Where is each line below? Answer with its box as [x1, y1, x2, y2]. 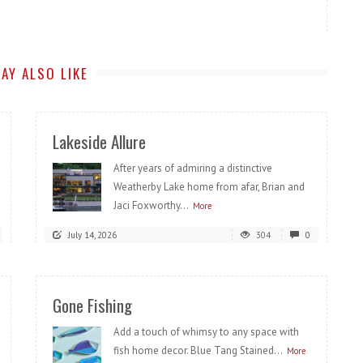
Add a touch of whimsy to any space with [113, 325, 299, 340]
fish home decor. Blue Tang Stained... [113, 344, 283, 358]
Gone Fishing [53, 293, 132, 318]
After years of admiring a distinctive [113, 161, 272, 176]
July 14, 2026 [68, 229, 117, 241]
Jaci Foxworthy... [113, 199, 189, 213]
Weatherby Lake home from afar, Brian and [113, 180, 305, 194]
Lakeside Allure [53, 129, 146, 155]
